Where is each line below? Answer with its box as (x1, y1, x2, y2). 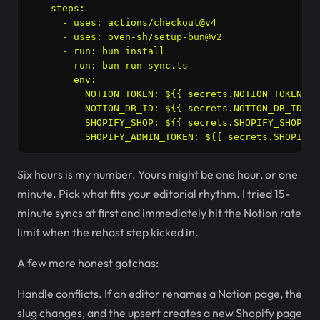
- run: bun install (28, 46, 165, 56)
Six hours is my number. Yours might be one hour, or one (17, 167, 298, 181)
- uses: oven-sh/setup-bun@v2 (28, 31, 222, 42)
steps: (28, 3, 85, 14)
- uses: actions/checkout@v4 (28, 17, 216, 28)
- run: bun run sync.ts (28, 60, 188, 71)
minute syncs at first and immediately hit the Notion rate (17, 206, 301, 220)
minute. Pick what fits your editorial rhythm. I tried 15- (17, 186, 290, 201)
